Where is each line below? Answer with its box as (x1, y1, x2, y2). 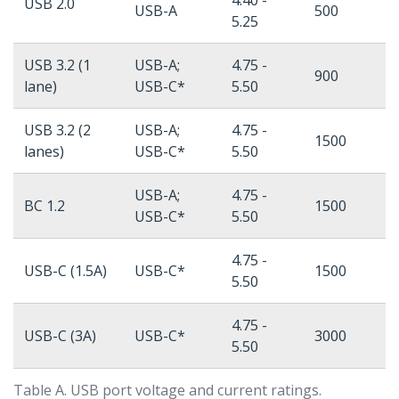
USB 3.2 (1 (24, 55, 91, 76)
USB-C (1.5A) (24, 261, 107, 281)
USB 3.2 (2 (24, 120, 91, 141)
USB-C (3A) (24, 326, 96, 346)
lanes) (24, 142, 64, 162)
